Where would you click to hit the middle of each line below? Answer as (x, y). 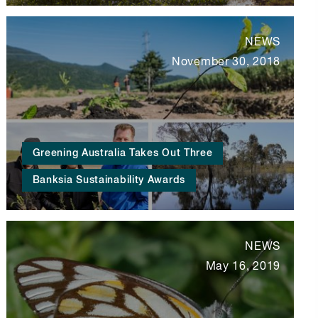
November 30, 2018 (226, 62)
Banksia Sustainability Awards (109, 181)
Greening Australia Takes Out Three (122, 154)
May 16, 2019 (243, 267)
